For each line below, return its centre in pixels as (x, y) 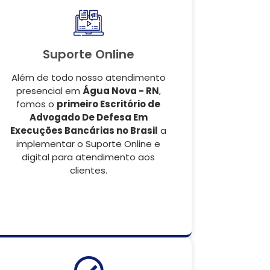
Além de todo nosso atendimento (88, 77)
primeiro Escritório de (108, 104)
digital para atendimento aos (88, 157)
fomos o (36, 104)
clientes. (88, 170)
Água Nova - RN (121, 91)
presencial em (49, 91)
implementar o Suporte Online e (88, 144)
